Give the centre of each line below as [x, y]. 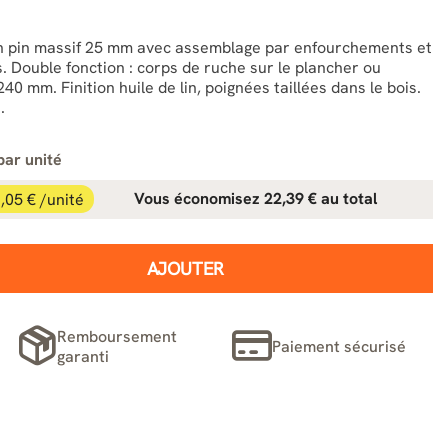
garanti [83, 356]
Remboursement [117, 336]
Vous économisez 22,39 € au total [255, 198]
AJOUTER [185, 268]
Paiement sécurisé [339, 346]
